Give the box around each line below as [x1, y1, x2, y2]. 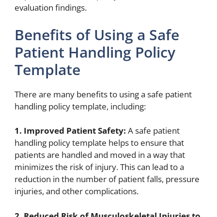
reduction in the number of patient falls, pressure [15, 173, 200, 185]
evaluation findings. [15, 2, 87, 14]
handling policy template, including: [15, 100, 146, 112]
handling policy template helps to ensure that [15, 137, 184, 149]
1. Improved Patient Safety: [15, 125, 126, 137]
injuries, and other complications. [15, 186, 139, 197]
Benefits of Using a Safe [15, 24, 179, 45]
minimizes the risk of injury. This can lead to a [15, 161, 184, 173]
